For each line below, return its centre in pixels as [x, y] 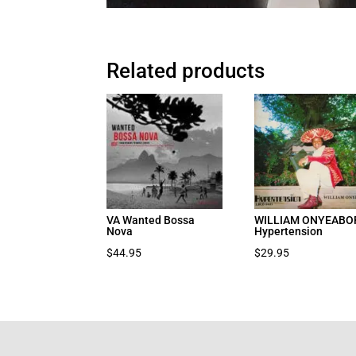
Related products [186, 70]
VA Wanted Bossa [151, 220]
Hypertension [289, 231]
